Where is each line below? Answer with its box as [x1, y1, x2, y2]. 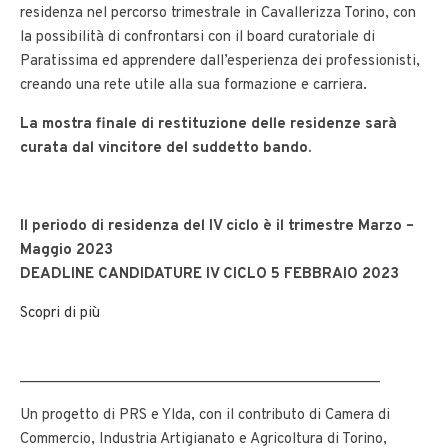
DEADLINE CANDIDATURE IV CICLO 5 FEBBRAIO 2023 [20, 265, 399, 285]
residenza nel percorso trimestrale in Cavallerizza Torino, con [20, 4, 416, 24]
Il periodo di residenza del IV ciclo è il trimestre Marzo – [20, 217, 414, 237]
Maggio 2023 [20, 241, 113, 261]
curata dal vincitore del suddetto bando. [20, 139, 315, 159]
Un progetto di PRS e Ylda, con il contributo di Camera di [20, 406, 390, 426]
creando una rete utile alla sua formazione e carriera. [20, 76, 367, 96]
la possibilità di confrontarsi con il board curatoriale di [20, 28, 375, 48]
